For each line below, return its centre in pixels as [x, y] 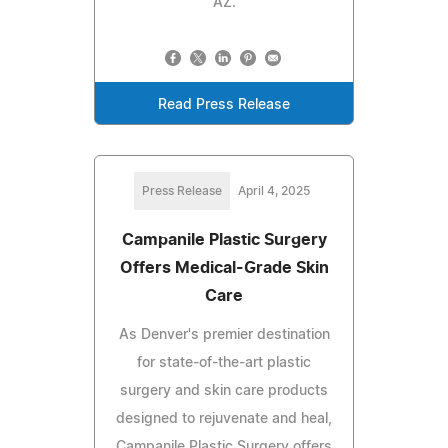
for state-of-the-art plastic [224, 363]
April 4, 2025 [274, 191]
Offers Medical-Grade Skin [224, 268]
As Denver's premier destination [224, 335]
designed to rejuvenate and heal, [224, 419]
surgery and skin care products [224, 391]
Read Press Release [224, 105]
